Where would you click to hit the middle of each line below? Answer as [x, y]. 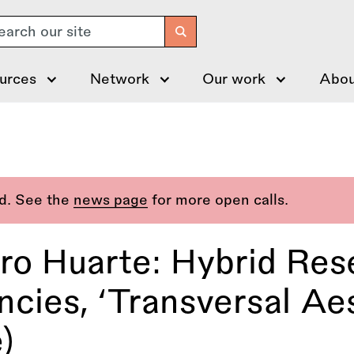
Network [119, 79]
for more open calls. [218, 200]
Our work [234, 79]
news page [111, 200]
